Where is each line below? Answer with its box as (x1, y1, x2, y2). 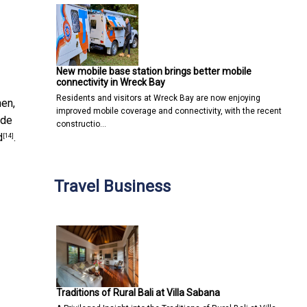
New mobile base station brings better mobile (56, 65, 251, 77)
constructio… (56, 119, 106, 129)
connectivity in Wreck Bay (56, 76, 165, 88)
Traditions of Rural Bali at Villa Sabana (56, 286, 220, 298)
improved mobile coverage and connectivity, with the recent (56, 106, 282, 116)
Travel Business (54, 176, 171, 196)
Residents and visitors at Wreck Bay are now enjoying (56, 93, 260, 103)
